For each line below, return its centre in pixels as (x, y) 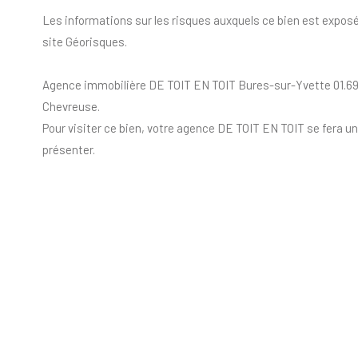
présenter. (68, 150)
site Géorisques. (84, 42)
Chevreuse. (71, 107)
